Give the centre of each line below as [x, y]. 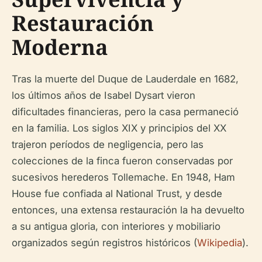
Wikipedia [220, 243]
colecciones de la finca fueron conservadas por [122, 161]
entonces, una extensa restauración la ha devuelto [128, 210]
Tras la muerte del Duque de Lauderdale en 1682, [125, 79]
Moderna [60, 47]
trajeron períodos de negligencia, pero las [108, 144]
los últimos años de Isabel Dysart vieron [104, 95]
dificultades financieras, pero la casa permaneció [125, 112]
